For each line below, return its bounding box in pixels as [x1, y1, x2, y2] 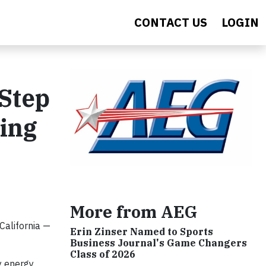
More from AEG [70, 200, 197, 223]
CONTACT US [134, 14, 207, 30]
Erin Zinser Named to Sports [70, 225, 213, 237]
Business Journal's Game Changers [70, 236, 247, 249]
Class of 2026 [70, 248, 135, 260]
